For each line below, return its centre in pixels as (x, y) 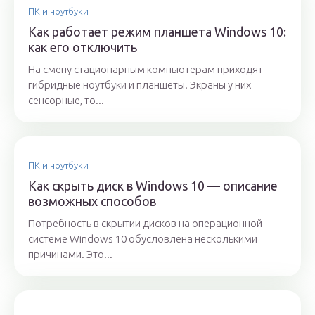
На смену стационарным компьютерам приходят (146, 70)
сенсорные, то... (66, 101)
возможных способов (92, 201)
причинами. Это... (70, 255)
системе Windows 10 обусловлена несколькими (143, 239)
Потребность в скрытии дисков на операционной (145, 224)
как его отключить (83, 47)
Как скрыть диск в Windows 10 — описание (153, 186)
